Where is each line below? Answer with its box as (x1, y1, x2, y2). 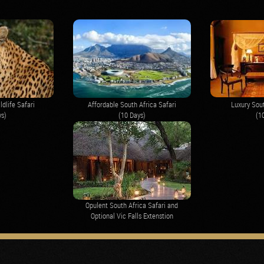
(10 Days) (118, 109, 146, 120)
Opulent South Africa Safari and (85, 199, 178, 210)
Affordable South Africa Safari (87, 98, 176, 110)
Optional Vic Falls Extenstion (90, 210, 173, 221)
